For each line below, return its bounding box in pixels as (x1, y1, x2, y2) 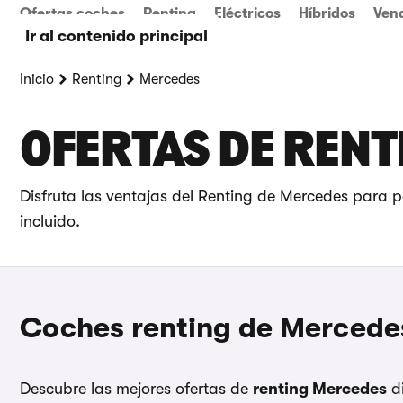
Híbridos (299, 5, 355, 22)
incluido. (20, 212, 80, 230)
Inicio (20, 71, 54, 87)
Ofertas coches (20, 5, 125, 22)
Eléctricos (214, 5, 281, 22)
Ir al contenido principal (25, 27, 208, 45)
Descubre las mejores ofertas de (20, 379, 253, 398)
